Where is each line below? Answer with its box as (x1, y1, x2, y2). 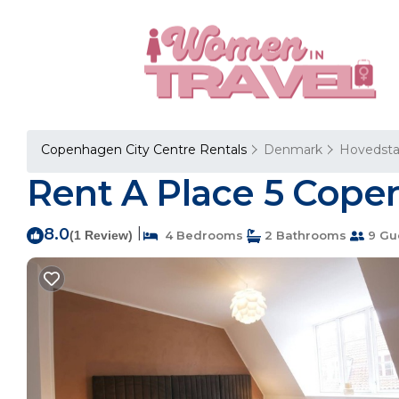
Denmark (264, 142, 322, 158)
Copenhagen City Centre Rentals (41, 142, 250, 158)
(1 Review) (69, 228, 133, 242)
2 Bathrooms (261, 228, 346, 242)
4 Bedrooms (158, 228, 243, 242)
